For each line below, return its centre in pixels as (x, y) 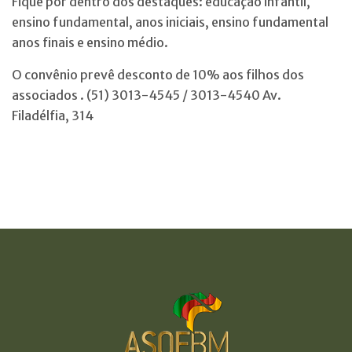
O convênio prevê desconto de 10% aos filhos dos (158, 74)
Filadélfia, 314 (53, 115)
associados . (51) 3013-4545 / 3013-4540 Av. (147, 95)
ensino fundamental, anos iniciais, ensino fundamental (170, 22)
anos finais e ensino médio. (90, 42)
